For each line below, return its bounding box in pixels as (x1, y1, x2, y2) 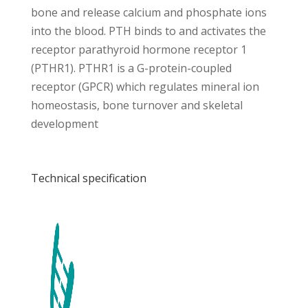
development (30, 116, 98, 131)
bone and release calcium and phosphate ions (30, 5, 267, 20)
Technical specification (30, 170, 146, 186)
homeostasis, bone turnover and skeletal (30, 98, 243, 113)
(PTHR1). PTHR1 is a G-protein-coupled (30, 60, 232, 76)
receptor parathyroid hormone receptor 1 (30, 42, 247, 57)
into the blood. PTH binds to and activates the (30, 23, 266, 38)
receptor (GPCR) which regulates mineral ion (30, 79, 259, 94)
